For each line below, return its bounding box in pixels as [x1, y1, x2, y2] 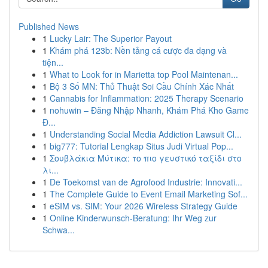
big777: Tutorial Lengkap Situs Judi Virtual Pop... [50, 140, 233, 152]
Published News [19, 20, 79, 32]
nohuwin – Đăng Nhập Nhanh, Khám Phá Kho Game [50, 104, 249, 116]
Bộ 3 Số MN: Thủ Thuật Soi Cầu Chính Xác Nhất [50, 80, 234, 92]
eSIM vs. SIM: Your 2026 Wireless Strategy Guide [50, 200, 237, 212]
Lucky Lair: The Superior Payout [50, 32, 172, 44]
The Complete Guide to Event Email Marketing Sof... [50, 188, 248, 200]
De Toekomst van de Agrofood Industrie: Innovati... [50, 176, 242, 188]
